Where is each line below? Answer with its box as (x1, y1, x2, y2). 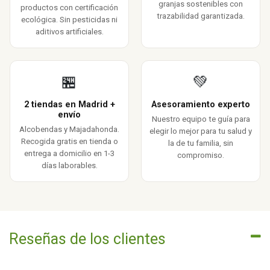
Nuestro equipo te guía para (151, 115, 250, 124)
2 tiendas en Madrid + (24, 99, 115, 110)
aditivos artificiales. (35, 27, 104, 37)
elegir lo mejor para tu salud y (149, 127, 252, 136)
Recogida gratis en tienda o (20, 137, 118, 146)
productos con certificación (20, 3, 118, 13)
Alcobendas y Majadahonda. (19, 125, 119, 134)
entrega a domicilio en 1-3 (24, 149, 115, 159)
